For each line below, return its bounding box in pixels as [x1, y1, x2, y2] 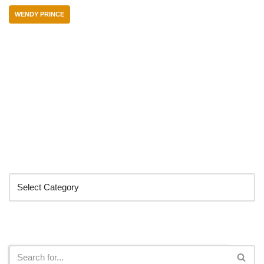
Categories [9, 153, 68, 166]
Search [9, 225, 47, 238]
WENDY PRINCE [15, 10, 64, 18]
